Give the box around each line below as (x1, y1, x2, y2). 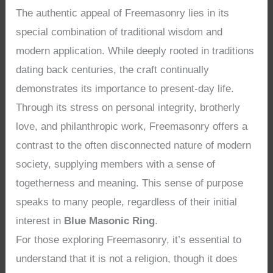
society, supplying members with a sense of (16, 158, 216, 170)
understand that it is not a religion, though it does (16, 252, 238, 264)
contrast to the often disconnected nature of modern (16, 139, 252, 151)
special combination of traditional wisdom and (16, 26, 223, 38)
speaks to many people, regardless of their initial (16, 196, 238, 208)
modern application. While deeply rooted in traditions (16, 44, 255, 57)
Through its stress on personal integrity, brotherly (16, 101, 241, 113)
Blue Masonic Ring (64, 214, 155, 227)
